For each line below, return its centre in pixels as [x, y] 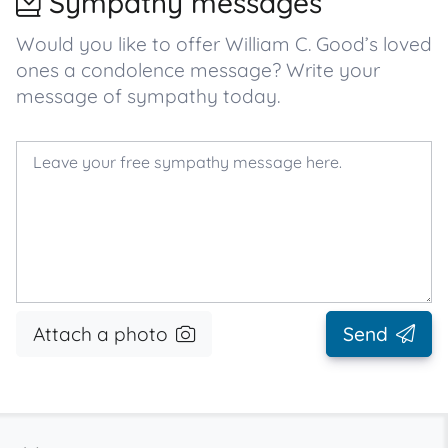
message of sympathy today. [148, 96]
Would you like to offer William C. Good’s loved [224, 44]
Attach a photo [100, 334]
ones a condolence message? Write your [198, 70]
